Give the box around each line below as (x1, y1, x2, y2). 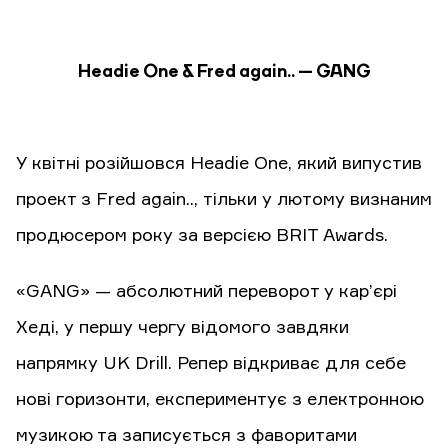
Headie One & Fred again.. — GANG (77, 63, 371, 82)
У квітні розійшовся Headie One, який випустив (16, 155, 422, 174)
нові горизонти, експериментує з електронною (16, 391, 424, 410)
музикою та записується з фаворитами (16, 427, 357, 446)
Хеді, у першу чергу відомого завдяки (16, 319, 349, 338)
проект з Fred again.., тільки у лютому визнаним (16, 191, 432, 210)
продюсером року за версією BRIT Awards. (16, 227, 388, 246)
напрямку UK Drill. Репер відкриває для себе (16, 355, 406, 374)
